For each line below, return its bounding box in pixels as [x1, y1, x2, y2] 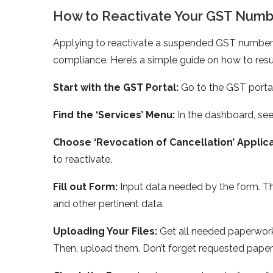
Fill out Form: [53, 180, 120, 193]
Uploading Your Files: [53, 225, 160, 237]
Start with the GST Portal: [53, 81, 181, 93]
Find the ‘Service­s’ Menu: [53, 108, 177, 121]
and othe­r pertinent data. [53, 197, 164, 210]
